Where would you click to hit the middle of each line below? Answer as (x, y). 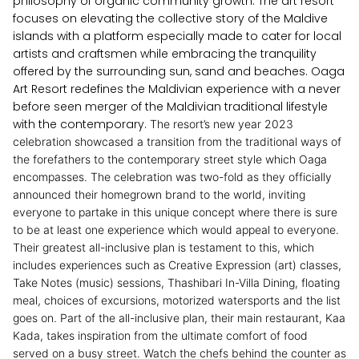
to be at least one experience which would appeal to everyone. (176, 230)
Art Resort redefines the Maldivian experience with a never (177, 89)
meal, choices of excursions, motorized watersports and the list (177, 300)
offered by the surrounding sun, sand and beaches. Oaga (179, 71)
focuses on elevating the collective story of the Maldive (170, 18)
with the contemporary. (81, 124)
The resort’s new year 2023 (222, 124)
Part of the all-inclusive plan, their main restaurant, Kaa (203, 318)
